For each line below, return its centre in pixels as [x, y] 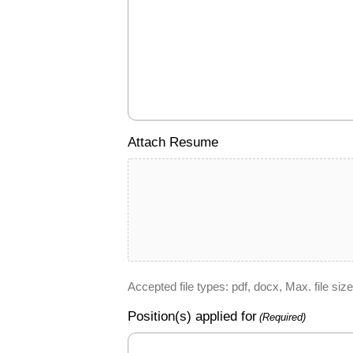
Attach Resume [173, 142]
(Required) [283, 317]
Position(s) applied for [192, 316]
